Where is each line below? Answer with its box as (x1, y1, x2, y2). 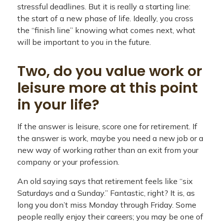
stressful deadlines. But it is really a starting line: (17, 1, 190, 11)
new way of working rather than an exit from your (17, 145, 198, 155)
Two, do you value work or (17, 61, 202, 81)
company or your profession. (17, 157, 119, 167)
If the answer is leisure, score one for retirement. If (17, 121, 197, 131)
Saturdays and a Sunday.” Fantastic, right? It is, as (17, 188, 195, 198)
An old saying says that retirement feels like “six (17, 176, 193, 186)
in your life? (17, 95, 99, 114)
